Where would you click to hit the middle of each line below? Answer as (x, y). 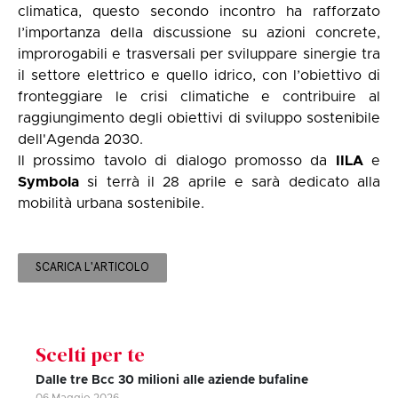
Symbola (48, 182)
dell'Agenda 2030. (80, 139)
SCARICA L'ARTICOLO (92, 268)
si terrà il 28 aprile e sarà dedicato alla (230, 182)
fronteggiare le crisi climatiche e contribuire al (199, 96)
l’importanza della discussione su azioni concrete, (199, 32)
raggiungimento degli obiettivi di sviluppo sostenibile (199, 118)
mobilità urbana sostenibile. (111, 203)
